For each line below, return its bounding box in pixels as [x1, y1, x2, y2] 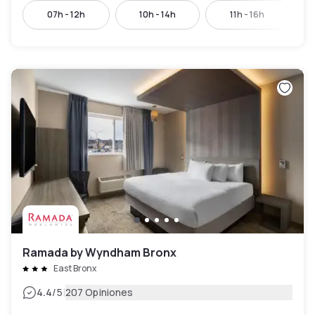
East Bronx [53, 262, 96, 274]
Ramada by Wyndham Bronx [22, 245, 176, 260]
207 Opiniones [65, 285, 134, 299]
